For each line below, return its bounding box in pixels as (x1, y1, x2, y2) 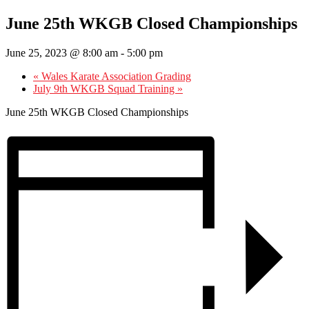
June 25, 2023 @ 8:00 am (6, 46, 118, 59)
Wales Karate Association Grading (39, 70, 191, 82)
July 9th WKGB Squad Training (33, 82, 177, 94)
